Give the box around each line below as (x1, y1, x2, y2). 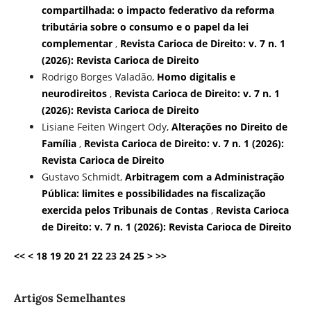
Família (41, 137, 79, 151)
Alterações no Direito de (171, 120, 287, 134)
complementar (41, 37, 115, 51)
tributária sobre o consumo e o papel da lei (41, 20, 249, 34)
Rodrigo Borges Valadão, (41, 70, 157, 84)
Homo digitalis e (156, 70, 235, 84)
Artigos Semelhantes (13, 291, 126, 305)
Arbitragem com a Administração (124, 170, 285, 184)
